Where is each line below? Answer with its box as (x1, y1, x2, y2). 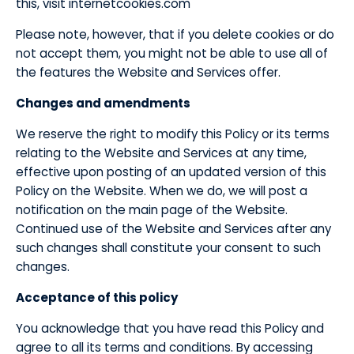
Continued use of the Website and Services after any (16, 220, 331, 237)
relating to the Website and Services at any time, (16, 145, 307, 161)
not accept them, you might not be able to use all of (16, 45, 328, 62)
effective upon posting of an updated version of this (16, 164, 326, 180)
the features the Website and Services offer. (16, 64, 281, 81)
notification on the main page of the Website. (16, 201, 288, 218)
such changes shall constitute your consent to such (16, 239, 321, 256)
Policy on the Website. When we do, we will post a (16, 183, 307, 199)
